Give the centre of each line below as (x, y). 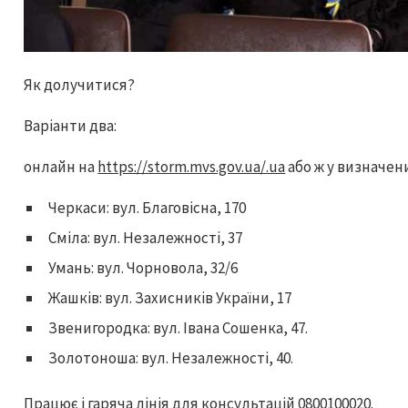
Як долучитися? (80, 84)
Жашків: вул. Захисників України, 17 (170, 297)
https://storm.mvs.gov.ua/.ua (192, 166)
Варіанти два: (71, 125)
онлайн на (61, 166)
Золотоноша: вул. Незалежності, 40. (171, 357)
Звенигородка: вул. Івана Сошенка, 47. (178, 327)
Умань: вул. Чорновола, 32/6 (143, 267)
